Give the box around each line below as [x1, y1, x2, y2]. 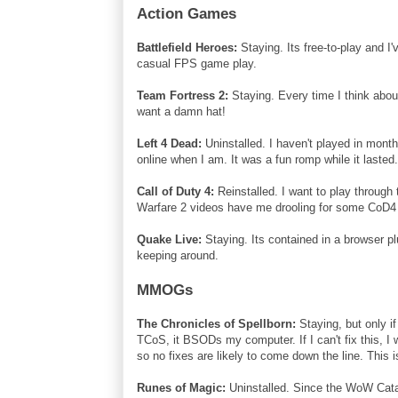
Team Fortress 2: [137, 88, 228, 102]
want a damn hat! [137, 104, 226, 118]
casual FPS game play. [137, 56, 257, 70]
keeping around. [137, 248, 219, 262]
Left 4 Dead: [137, 136, 202, 150]
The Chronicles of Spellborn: [137, 316, 296, 330]
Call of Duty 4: [137, 184, 214, 198]
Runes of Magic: [137, 380, 226, 394]
